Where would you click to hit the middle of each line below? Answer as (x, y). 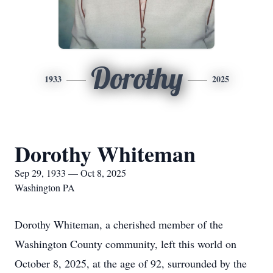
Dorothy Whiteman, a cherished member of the (119, 224)
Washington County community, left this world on (126, 244)
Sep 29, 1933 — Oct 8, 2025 (70, 173)
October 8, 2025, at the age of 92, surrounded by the (131, 263)
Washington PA (45, 187)
